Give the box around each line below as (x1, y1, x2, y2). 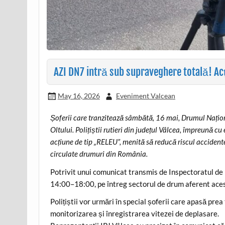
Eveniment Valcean (116, 91, 175, 100)
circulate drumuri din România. (50, 149, 148, 159)
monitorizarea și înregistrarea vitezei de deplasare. (50, 209, 219, 218)
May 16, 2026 (57, 91, 100, 100)
